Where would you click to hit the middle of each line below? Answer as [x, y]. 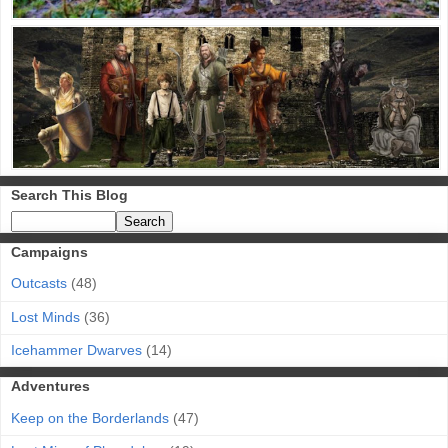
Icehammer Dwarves [76, 350]
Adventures [50, 386]
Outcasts [39, 283]
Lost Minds [45, 316]
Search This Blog [69, 195]
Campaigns [49, 252]
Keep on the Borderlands [90, 417]
